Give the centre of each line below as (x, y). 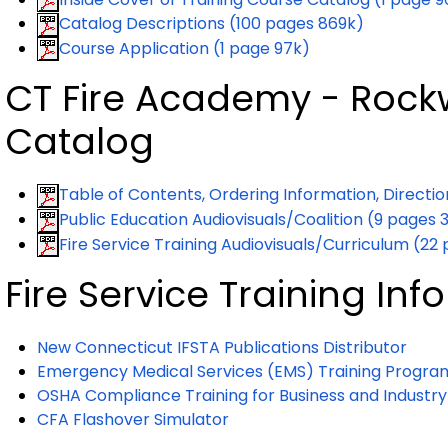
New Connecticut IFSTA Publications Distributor (222, 348)
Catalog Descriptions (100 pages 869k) (211, 24)
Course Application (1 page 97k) (184, 48)
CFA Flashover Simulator (133, 420)
